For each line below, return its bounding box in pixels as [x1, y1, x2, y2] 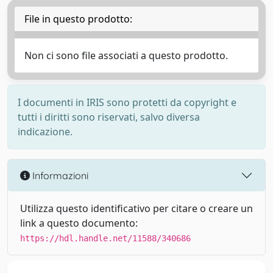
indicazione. [18, 125, 73, 138]
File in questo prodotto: [24, 12, 132, 26]
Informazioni [30, 169, 88, 182]
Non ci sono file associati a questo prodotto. [24, 49, 228, 62]
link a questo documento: [20, 216, 138, 230]
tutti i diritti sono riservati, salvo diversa [18, 110, 200, 124]
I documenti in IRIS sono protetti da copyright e [18, 96, 236, 109]
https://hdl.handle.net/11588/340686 [20, 233, 191, 243]
